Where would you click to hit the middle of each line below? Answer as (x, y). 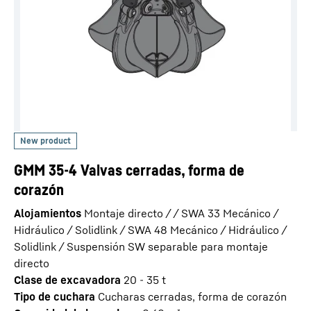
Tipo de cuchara (54, 296)
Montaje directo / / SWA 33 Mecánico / (181, 213)
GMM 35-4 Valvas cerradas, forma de (129, 170)
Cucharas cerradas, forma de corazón (192, 296)
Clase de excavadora (67, 280)
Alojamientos (48, 213)
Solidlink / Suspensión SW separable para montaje (141, 246)
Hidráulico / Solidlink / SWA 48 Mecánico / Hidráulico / (150, 230)
